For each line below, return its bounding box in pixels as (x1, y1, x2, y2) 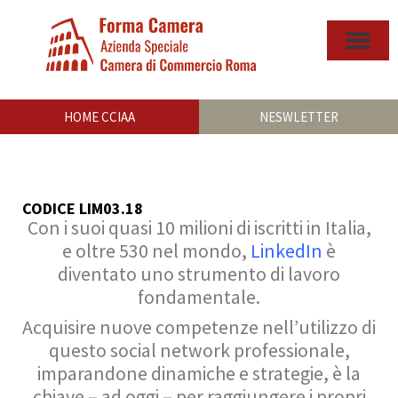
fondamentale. (138, 285, 260, 309)
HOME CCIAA (64, 108, 135, 125)
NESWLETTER (259, 108, 338, 125)
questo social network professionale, (48, 338, 350, 362)
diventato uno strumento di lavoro (58, 262, 340, 286)
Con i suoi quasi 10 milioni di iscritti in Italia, (27, 216, 371, 240)
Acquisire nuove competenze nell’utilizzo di (22, 315, 376, 339)
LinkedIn (251, 239, 322, 263)
